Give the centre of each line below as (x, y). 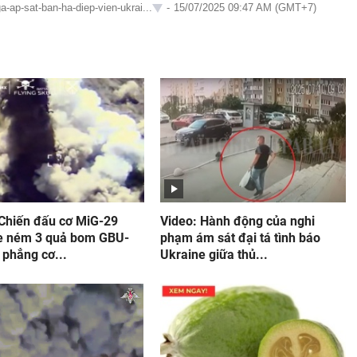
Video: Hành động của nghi (237, 221)
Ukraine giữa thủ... (214, 255)
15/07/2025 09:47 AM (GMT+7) (245, 8)
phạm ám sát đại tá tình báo (240, 238)
